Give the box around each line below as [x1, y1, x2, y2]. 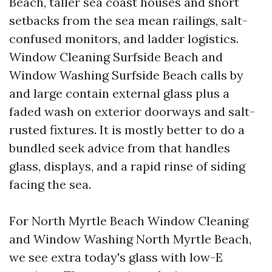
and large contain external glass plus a [9, 86, 229, 101]
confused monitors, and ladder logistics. [9, 31, 239, 46]
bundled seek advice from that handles [9, 140, 230, 155]
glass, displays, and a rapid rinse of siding [9, 158, 245, 174]
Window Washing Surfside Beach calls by [9, 67, 243, 83]
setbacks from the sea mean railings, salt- [9, 13, 248, 28]
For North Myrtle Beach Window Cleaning [9, 213, 248, 228]
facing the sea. [9, 177, 91, 192]
